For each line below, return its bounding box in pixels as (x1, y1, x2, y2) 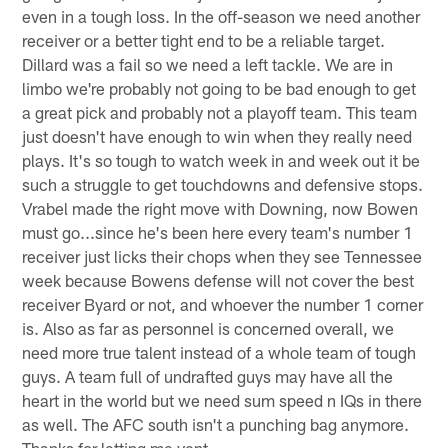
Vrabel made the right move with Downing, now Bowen (22, 197, 419, 218)
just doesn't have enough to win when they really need (22, 125, 413, 146)
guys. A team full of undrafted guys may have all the (22, 365, 394, 386)
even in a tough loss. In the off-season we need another (22, 5, 421, 26)
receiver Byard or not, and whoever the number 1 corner (22, 293, 424, 314)
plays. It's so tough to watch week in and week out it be (22, 149, 421, 170)
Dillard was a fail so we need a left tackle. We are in (22, 53, 394, 74)
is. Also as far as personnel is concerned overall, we (22, 317, 395, 338)
